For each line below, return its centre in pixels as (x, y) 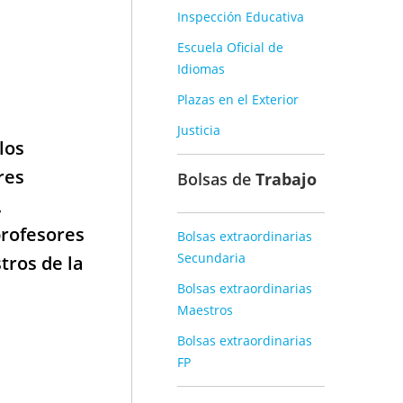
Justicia (199, 130)
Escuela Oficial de (230, 47)
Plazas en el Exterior (238, 99)
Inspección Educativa (241, 17)
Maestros (205, 310)
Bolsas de (216, 179)
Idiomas (201, 69)
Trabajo (286, 179)
